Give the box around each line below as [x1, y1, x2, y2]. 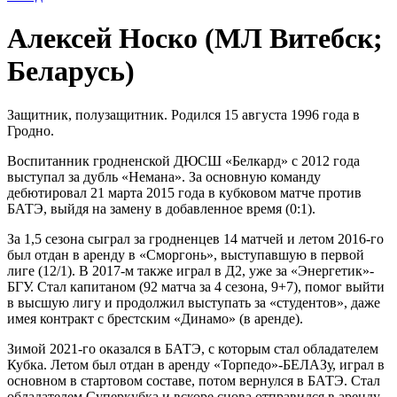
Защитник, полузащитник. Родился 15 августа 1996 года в [7, 106, 360, 122]
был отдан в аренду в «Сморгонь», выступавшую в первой [7, 246, 364, 262]
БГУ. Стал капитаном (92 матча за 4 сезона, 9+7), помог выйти [7, 278, 385, 294]
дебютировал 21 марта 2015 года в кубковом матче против [7, 184, 362, 200]
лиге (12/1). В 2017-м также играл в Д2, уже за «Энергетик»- [7, 262, 374, 278]
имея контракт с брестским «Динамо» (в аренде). [7, 310, 303, 326]
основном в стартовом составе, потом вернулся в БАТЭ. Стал [7, 372, 380, 388]
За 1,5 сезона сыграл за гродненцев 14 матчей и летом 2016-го [7, 230, 384, 246]
